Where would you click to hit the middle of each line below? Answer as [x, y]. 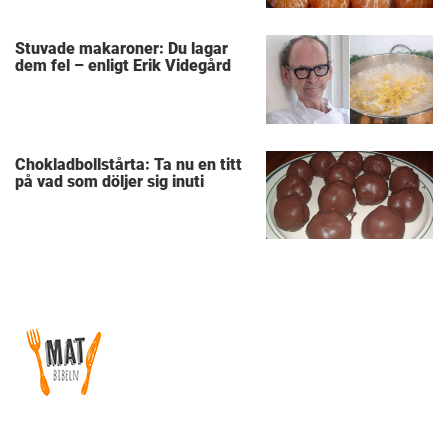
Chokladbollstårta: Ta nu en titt [129, 164]
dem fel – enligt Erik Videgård [123, 66]
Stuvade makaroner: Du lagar [122, 49]
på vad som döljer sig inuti [110, 181]
